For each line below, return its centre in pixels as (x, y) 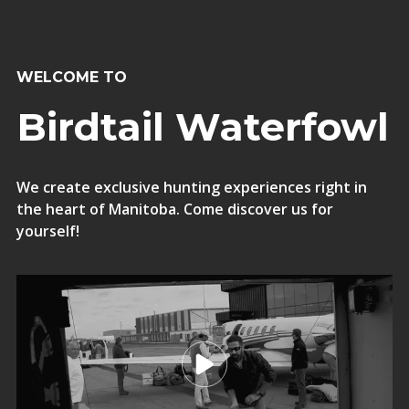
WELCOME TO (71, 77)
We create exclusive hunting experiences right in (191, 187)
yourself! (47, 231)
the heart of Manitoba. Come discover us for (174, 209)
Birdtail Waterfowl (202, 127)
